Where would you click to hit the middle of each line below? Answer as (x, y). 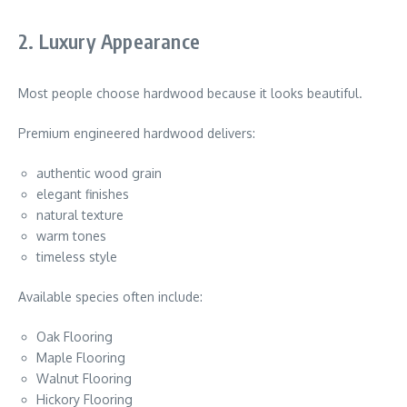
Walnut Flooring (84, 378)
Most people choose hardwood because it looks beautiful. (190, 93)
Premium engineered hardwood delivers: (137, 133)
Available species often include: (110, 297)
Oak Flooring (74, 337)
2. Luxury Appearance (109, 41)
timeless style (77, 257)
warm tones (71, 236)
